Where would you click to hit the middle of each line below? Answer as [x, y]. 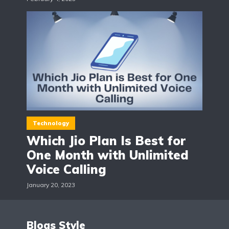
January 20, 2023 [51, 185]
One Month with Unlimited [108, 155]
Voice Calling [66, 169]
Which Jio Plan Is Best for [106, 140]
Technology [51, 123]
